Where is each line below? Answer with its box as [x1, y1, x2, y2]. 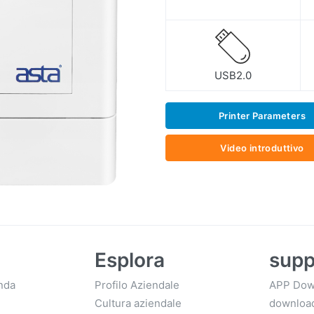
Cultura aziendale [94, 296, 182, 310]
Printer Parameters [218, 109, 306, 121]
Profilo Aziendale [94, 278, 179, 292]
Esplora [94, 248, 165, 273]
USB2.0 [214, 68, 252, 82]
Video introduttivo [220, 142, 304, 153]
